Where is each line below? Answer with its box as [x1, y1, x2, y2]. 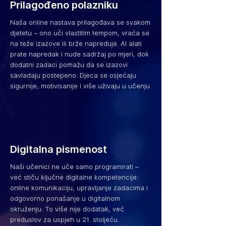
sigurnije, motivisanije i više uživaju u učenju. [10, 82, 151, 90]
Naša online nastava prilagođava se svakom [10, 18, 150, 26]
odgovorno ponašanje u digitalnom [10, 194, 120, 202]
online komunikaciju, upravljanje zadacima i [10, 184, 148, 192]
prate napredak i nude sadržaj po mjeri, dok [10, 50, 149, 58]
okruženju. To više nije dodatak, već [10, 205, 124, 213]
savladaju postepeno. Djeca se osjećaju [10, 71, 136, 79]
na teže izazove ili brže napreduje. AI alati [10, 39, 142, 47]
